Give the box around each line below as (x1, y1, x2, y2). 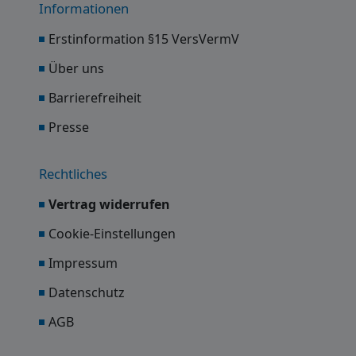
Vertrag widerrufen (48, 195, 171, 214)
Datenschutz (48, 284, 126, 302)
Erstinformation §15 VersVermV (48, 30, 240, 48)
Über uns (48, 60, 105, 78)
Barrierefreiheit (48, 89, 142, 107)
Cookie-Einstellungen (48, 225, 176, 243)
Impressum (48, 254, 118, 273)
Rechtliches (39, 164, 108, 184)
